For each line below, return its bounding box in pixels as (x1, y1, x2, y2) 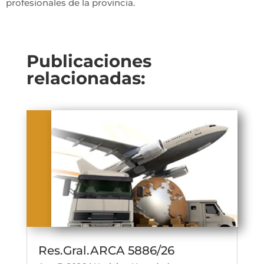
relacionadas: (26, 68, 146, 89)
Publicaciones (26, 51, 151, 72)
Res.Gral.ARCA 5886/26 (38, 243, 174, 258)
